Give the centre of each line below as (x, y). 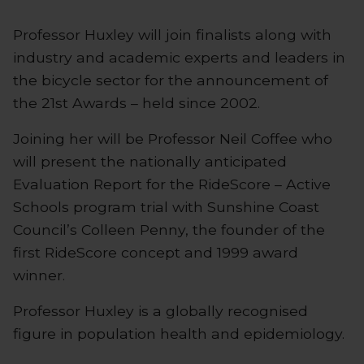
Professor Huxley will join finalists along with (172, 34)
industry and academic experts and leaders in (179, 57)
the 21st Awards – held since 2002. (136, 102)
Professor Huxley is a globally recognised (160, 310)
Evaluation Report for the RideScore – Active (172, 184)
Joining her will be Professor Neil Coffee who (173, 138)
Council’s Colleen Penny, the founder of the (169, 229)
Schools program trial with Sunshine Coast (166, 206)
